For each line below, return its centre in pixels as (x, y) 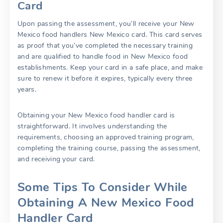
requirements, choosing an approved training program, (106, 137)
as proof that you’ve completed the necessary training (105, 45)
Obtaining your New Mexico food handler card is (96, 115)
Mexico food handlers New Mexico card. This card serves (110, 34)
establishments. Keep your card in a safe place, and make (110, 67)
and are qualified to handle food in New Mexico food (103, 56)
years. (27, 89)
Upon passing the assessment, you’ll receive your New (106, 23)
